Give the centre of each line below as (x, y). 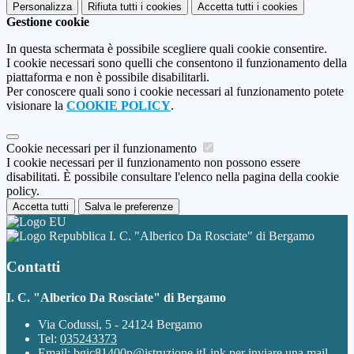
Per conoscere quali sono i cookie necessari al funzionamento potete (175, 92)
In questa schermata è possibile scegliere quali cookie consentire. (167, 49)
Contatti (33, 266)
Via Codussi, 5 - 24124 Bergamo (120, 324)
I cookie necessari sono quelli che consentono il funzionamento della (177, 63)
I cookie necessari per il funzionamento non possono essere (153, 163)
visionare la (36, 106)
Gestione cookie (48, 22)
